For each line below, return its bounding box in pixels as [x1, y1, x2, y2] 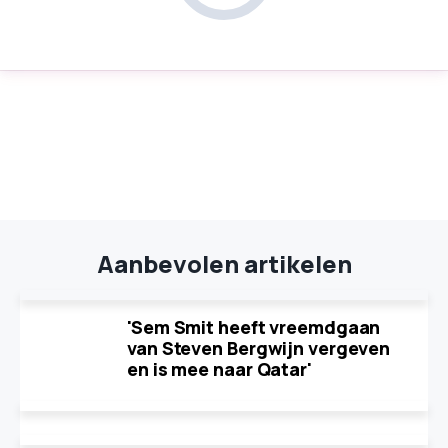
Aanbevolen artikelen [96, 247, 352, 280]
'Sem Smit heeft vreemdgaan [127, 315, 381, 339]
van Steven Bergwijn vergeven [127, 336, 391, 360]
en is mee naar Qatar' [127, 357, 312, 381]
